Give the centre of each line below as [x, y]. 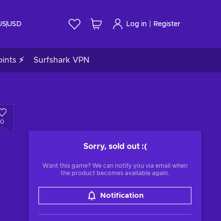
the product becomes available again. [115, 173]
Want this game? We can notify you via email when [115, 166]
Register [167, 24]
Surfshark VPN [61, 60]
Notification [122, 196]
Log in [136, 24]
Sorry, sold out [111, 147]
